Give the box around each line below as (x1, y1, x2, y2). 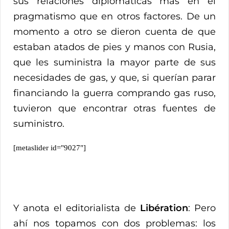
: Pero (188, 202, 216, 214)
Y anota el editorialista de (13, 202, 140, 214)
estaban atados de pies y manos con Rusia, (13, 41, 216, 53)
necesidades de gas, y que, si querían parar (13, 72, 216, 84)
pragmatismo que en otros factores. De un (13, 11, 216, 22)
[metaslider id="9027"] (13, 144, 86, 152)
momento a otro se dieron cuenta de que (13, 26, 216, 38)
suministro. (13, 118, 64, 130)
